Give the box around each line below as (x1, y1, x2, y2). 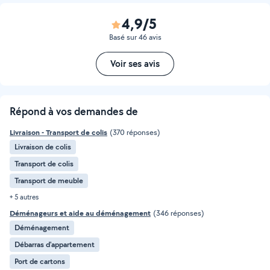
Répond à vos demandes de (10, 104, 138, 118)
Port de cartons (14, 256, 65, 266)
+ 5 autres (10, 192, 39, 201)
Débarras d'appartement (14, 239, 95, 250)
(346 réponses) (153, 208, 204, 218)
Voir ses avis (110, 57, 160, 70)
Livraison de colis (14, 142, 71, 152)
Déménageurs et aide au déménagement (10, 208, 151, 218)
